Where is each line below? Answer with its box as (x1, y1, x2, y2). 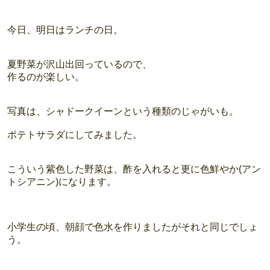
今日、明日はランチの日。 (7, 25, 123, 36)
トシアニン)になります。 (7, 177, 116, 187)
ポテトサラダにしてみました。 (7, 130, 142, 140)
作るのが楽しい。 (7, 72, 84, 83)
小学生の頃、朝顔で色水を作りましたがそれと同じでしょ (7, 222, 258, 233)
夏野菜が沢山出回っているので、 (7, 59, 152, 70)
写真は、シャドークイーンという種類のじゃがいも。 (7, 106, 239, 117)
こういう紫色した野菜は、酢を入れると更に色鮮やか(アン (7, 164, 261, 175)
